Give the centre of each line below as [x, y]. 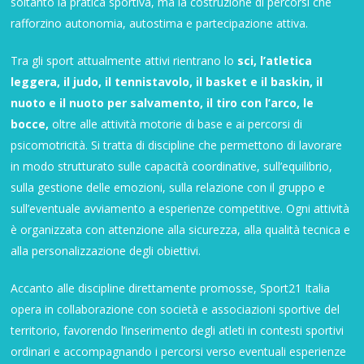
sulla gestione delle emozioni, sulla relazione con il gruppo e [168, 187]
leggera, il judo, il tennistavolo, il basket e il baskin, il [167, 81]
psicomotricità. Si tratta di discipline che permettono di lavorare [177, 145]
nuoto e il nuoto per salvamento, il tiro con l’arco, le [162, 102]
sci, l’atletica [275, 60]
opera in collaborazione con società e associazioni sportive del [175, 309]
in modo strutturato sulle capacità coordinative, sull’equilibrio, [172, 166]
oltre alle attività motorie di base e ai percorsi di [176, 123]
